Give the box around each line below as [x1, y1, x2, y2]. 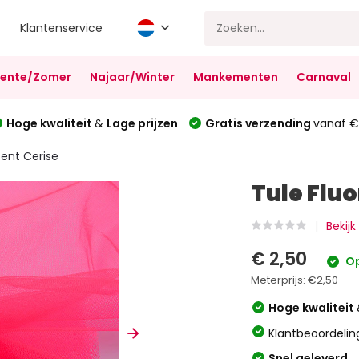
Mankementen [192, 69, 278, 85]
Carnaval [296, 69, 351, 85]
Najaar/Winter [89, 69, 175, 85]
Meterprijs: [251, 272, 309, 288]
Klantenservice [20, 19, 103, 36]
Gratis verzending [204, 115, 313, 131]
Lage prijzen [106, 115, 178, 131]
